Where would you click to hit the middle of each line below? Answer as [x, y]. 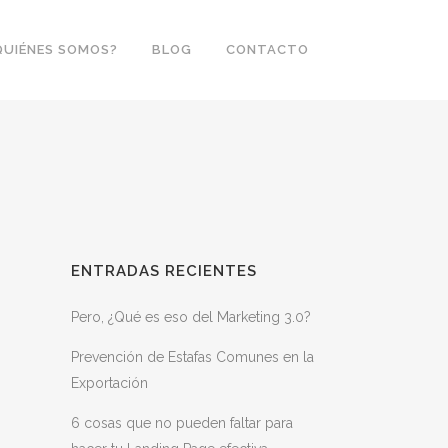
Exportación [109, 383]
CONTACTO [267, 49]
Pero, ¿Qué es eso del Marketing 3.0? [191, 317]
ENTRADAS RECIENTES [164, 271]
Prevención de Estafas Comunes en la [192, 357]
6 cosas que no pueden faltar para [182, 423]
